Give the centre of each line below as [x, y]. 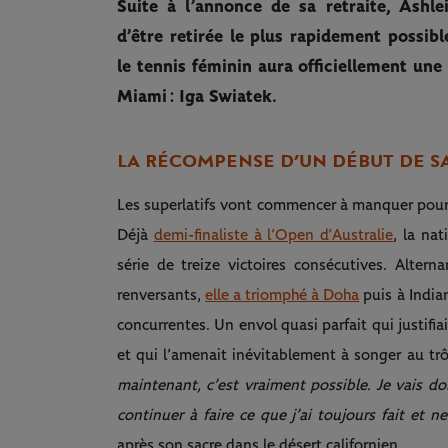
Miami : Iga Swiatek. [197, 97]
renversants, [161, 295]
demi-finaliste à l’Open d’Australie [273, 235]
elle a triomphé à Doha [282, 295]
